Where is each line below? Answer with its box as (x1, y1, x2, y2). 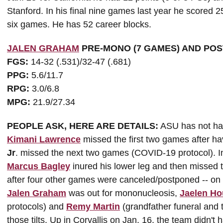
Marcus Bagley (7, 161, 70, 171)
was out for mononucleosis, (66, 188, 180, 198)
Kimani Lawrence (7, 134, 81, 144)
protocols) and (7, 202, 66, 212)
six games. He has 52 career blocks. (7, 19, 151, 29)
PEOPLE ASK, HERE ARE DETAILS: (7, 121, 158, 131)
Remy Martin (66, 202, 120, 212)
